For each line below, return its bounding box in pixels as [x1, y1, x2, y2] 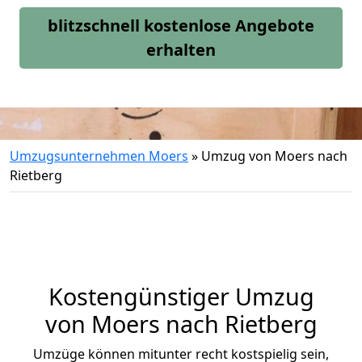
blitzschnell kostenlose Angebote [48, 15, 314, 36]
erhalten [146, 39, 216, 61]
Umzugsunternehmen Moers [10, 147, 188, 165]
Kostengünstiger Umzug [48, 280, 314, 312]
